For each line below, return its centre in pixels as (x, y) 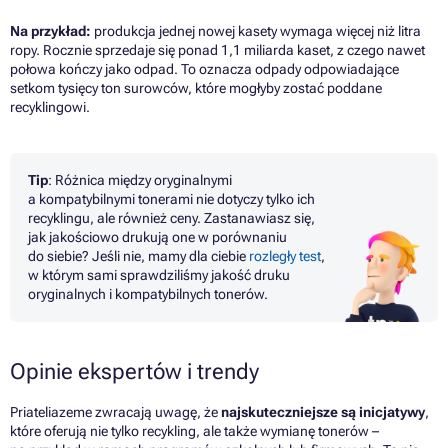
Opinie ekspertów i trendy (134, 371)
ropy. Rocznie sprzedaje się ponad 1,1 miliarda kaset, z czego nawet (217, 49)
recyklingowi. (50, 106)
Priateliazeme (51, 411)
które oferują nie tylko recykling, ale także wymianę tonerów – (194, 430)
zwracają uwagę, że (156, 411)
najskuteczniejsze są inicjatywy (323, 411)
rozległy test (285, 255)
